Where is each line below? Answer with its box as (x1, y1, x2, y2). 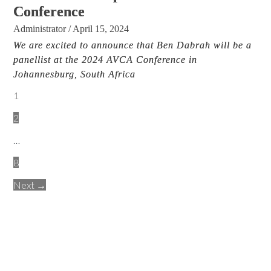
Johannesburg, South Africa (13, 69, 136, 80)
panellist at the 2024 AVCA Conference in (13, 54, 198, 65)
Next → (13, 179, 47, 191)
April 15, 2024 (73, 24, 129, 34)
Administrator (13, 24, 67, 34)
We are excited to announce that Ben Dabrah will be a (13, 40, 252, 51)
